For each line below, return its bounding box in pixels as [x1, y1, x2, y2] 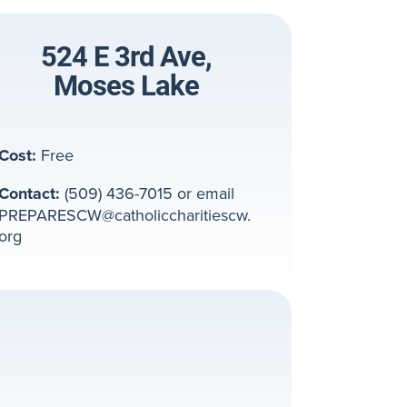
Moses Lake [54, 65, 200, 104]
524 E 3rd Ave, [41, 36, 213, 74]
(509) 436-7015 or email [59, 182, 234, 205]
